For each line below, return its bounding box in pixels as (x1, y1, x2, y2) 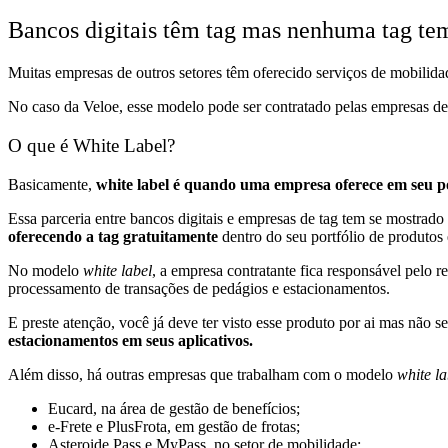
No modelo (8, 261, 83, 279)
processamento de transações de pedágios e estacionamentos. (8, 279, 390, 297)
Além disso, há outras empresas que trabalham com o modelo (8, 365, 397, 383)
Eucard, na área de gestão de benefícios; (48, 399, 300, 417)
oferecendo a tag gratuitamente (8, 227, 218, 245)
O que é (8, 134, 73, 156)
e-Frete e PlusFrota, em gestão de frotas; (48, 417, 300, 435)
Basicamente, (8, 175, 96, 193)
